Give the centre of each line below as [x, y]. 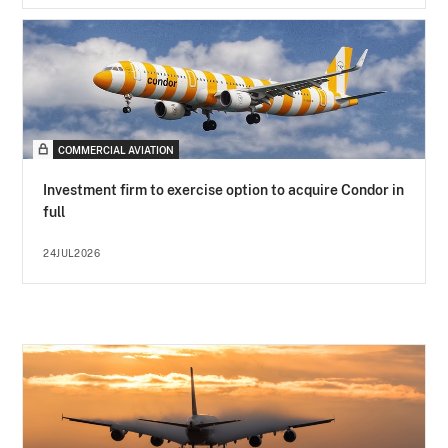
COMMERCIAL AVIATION [116, 150]
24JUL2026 [72, 253]
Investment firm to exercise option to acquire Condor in [224, 190]
